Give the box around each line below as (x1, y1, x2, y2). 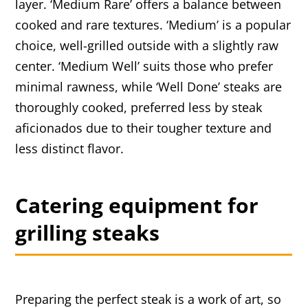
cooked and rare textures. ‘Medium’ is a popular (15, 16, 291, 33)
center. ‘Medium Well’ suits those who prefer (15, 57, 274, 74)
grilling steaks (15, 218, 160, 247)
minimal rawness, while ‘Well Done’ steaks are (15, 78, 283, 95)
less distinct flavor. (15, 140, 124, 157)
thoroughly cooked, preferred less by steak (15, 98, 263, 115)
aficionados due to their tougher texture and (15, 119, 272, 136)
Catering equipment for (15, 190, 259, 219)
